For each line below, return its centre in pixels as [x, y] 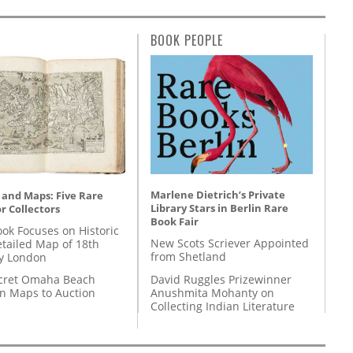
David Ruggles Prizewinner [221, 279]
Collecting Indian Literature [223, 306]
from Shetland [188, 257]
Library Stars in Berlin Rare [219, 208]
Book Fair [175, 222]
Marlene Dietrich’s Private [218, 195]
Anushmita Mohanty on [212, 292]
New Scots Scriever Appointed [230, 243]
